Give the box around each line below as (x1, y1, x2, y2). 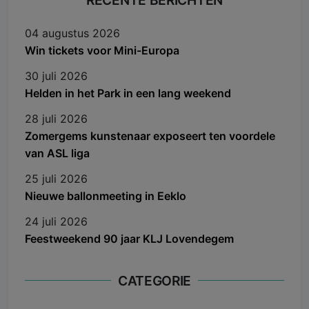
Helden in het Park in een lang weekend (25, 86, 231, 100)
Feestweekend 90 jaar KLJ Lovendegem (25, 231, 234, 246)
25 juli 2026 (25, 171, 88, 186)
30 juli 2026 (25, 68, 88, 83)
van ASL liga (25, 146, 90, 160)
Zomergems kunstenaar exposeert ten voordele (25, 128, 275, 143)
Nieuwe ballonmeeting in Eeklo (25, 188, 186, 203)
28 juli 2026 (25, 111, 88, 126)
